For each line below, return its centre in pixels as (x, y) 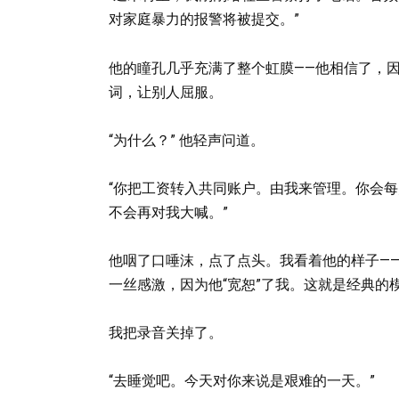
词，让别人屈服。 (166, 92)
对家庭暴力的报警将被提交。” (204, 20)
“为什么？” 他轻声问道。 (187, 140)
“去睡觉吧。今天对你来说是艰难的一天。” (242, 381)
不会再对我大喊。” (168, 212)
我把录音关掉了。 (166, 333)
